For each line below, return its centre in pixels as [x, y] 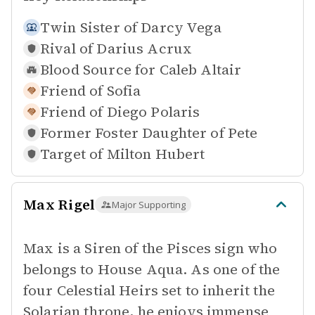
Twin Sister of [89, 27]
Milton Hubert [156, 154]
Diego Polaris [153, 112]
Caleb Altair [200, 70]
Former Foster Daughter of [132, 133]
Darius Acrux [144, 49]
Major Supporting [149, 205]
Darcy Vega [181, 27]
